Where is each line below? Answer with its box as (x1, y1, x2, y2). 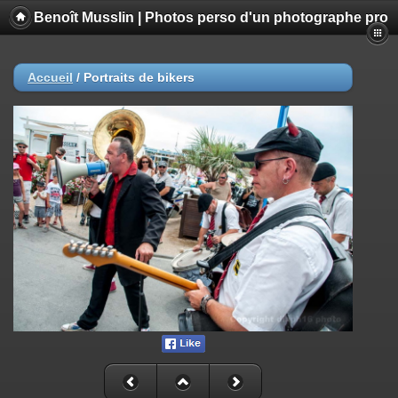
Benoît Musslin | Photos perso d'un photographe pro (33, 10, 388, 25)
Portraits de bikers (84, 70, 195, 84)
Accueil (28, 70, 73, 84)
